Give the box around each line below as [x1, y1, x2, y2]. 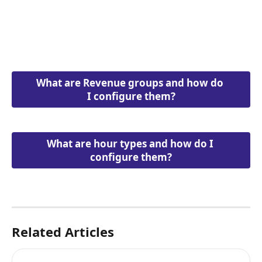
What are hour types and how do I [46, 136, 216, 150]
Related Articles [12, 223, 114, 241]
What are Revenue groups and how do [36, 76, 226, 90]
